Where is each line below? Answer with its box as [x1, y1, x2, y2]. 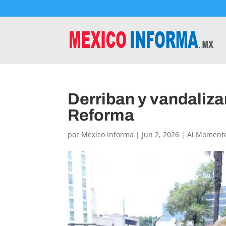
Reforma [68, 106, 135, 124]
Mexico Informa [81, 130, 134, 139]
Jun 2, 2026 [142, 130, 180, 139]
